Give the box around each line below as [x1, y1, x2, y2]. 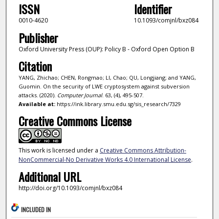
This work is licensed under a [18, 146, 100, 154]
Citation [18, 57, 52, 75]
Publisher [18, 28, 58, 46]
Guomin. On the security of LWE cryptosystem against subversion [18, 83, 190, 90]
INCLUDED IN [21, 205, 51, 214]
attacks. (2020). [18, 91, 57, 99]
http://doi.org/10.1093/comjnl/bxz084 [18, 184, 122, 193]
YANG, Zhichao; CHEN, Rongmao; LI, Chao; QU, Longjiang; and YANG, [18, 74, 196, 82]
